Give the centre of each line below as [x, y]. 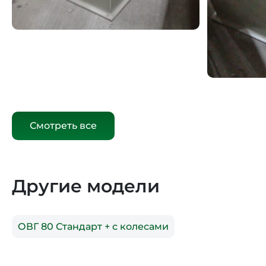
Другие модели [86, 186]
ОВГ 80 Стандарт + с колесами [93, 226]
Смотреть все [63, 125]
